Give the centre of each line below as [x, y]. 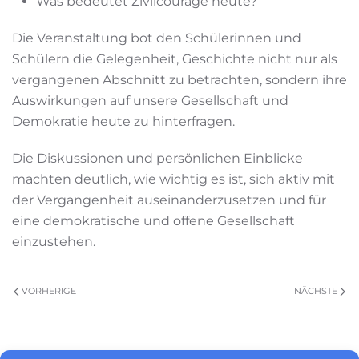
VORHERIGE [48, 291]
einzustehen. [54, 242]
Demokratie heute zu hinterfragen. [123, 122]
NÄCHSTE [317, 291]
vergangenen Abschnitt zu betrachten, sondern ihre [179, 80]
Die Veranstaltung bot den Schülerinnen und [157, 38]
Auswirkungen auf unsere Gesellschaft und [150, 101]
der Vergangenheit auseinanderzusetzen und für [169, 200]
